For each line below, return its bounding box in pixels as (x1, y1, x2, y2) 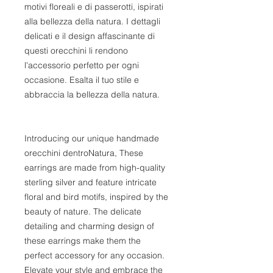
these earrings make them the (24, 235, 141, 246)
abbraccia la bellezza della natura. (24, 88, 160, 100)
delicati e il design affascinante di (24, 30, 155, 41)
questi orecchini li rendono (24, 44, 128, 56)
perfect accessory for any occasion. (24, 249, 165, 261)
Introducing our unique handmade (24, 132, 159, 144)
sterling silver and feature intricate (24, 176, 157, 188)
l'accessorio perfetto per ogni (24, 59, 139, 71)
